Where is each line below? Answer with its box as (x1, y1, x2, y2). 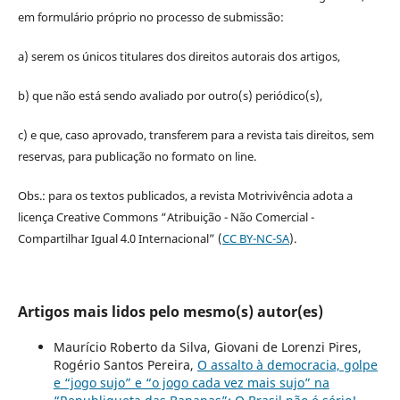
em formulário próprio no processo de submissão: (17, 8, 284, 25)
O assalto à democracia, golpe (196, 355, 378, 373)
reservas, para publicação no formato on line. (17, 147, 256, 164)
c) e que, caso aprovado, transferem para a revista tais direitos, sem (17, 126, 374, 143)
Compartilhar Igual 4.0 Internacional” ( (17, 229, 222, 246)
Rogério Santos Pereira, (53, 355, 197, 373)
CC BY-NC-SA (221, 229, 289, 246)
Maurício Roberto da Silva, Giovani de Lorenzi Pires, (53, 337, 362, 355)
